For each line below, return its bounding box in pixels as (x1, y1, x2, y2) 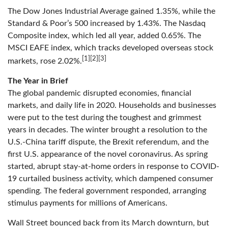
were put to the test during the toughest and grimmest (8, 113, 202, 122)
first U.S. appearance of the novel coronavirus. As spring (8, 150, 208, 159)
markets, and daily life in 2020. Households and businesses (8, 101, 216, 110)
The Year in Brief (8, 77, 68, 85)
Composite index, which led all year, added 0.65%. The (8, 32, 201, 40)
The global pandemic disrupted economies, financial (8, 89, 191, 98)
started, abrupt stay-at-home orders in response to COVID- (8, 162, 219, 171)
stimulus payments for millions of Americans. (8, 199, 167, 208)
